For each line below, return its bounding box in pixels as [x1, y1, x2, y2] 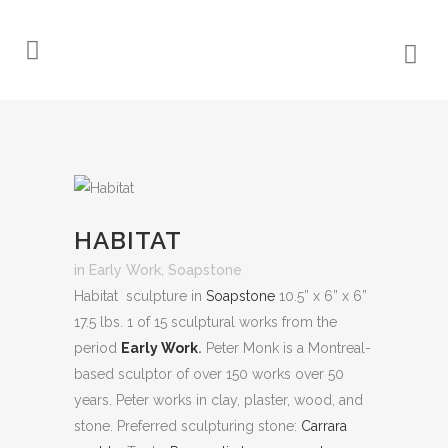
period [74, 340, 121, 356]
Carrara [301, 418, 347, 434]
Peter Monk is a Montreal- [202, 340, 371, 356]
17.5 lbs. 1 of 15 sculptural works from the [74, 314, 337, 330]
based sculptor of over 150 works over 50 [74, 366, 344, 382]
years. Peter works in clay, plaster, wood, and [74, 392, 363, 408]
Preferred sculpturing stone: [117, 418, 297, 434]
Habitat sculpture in [74, 288, 206, 304]
